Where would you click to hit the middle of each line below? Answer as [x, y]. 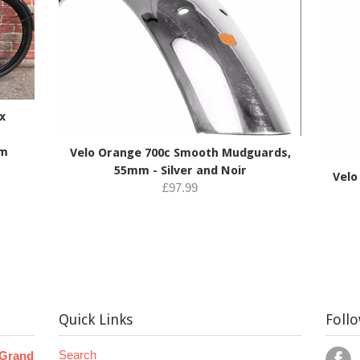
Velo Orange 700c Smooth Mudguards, [180, 153]
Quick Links [96, 320]
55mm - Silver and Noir [180, 171]
